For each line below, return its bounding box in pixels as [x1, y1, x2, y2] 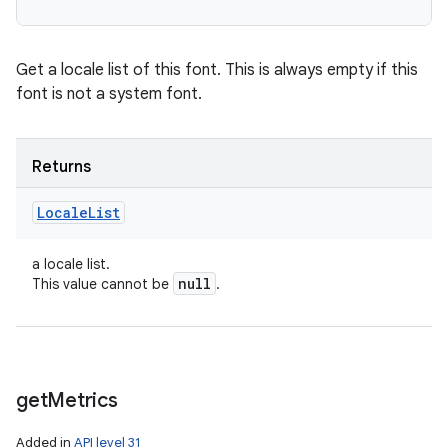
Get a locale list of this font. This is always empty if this [16, 60, 418, 80]
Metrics [47, 388, 118, 413]
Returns [32, 157, 91, 177]
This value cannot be [32, 275, 173, 293]
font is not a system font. [16, 84, 202, 104]
